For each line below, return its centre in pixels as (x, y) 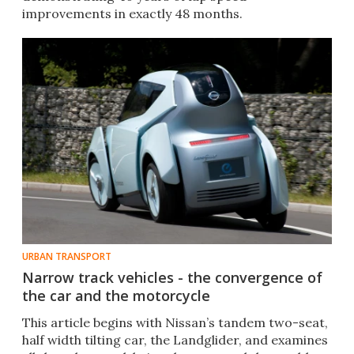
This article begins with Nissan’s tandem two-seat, (175, 323)
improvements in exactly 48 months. (132, 14)
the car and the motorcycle (116, 296)
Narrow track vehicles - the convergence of (172, 278)
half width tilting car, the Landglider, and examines (175, 340)
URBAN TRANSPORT (67, 257)
